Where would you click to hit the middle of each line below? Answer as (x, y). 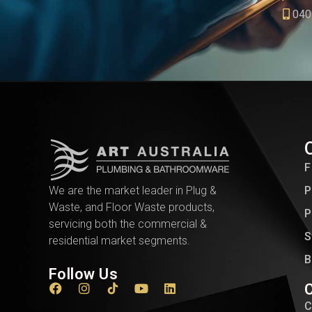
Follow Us (83, 274)
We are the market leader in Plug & (133, 190)
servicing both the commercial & (128, 224)
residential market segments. (119, 240)
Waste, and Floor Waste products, (132, 207)
